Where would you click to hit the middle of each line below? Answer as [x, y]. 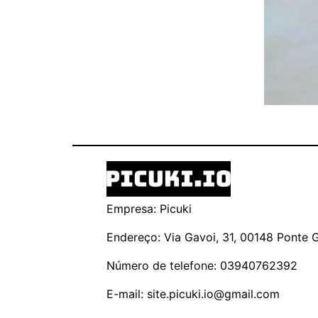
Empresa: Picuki [149, 209]
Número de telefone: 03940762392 [202, 265]
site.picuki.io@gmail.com [213, 294]
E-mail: [127, 294]
